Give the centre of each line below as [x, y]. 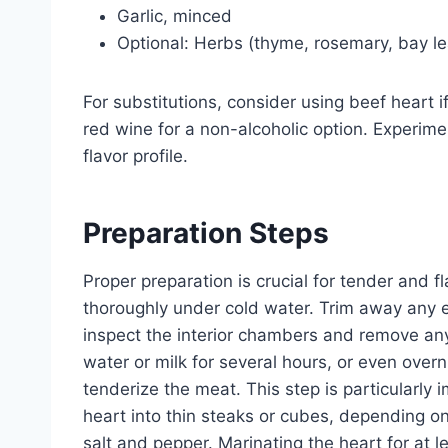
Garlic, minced [174, 15]
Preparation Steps [206, 232]
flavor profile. [135, 155]
